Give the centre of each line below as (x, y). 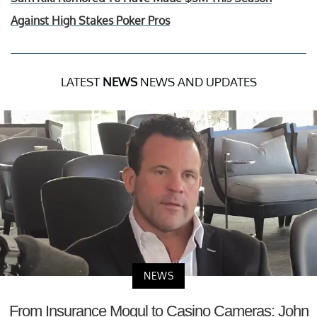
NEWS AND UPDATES (197, 81)
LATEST (81, 81)
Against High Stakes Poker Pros (90, 20)
